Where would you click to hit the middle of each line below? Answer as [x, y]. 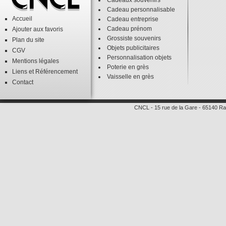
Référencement [56, 72]
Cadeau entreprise [133, 19]
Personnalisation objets [139, 58]
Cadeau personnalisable [141, 10]
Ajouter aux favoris [38, 29]
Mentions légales [36, 61]
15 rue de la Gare [176, 107]
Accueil [22, 19]
